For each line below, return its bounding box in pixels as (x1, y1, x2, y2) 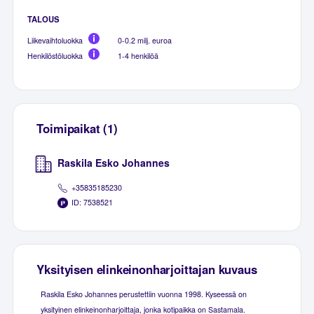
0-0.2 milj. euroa (118, 35, 172, 46)
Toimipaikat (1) (36, 120, 118, 137)
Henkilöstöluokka (27, 50, 83, 62)
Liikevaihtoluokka (27, 35, 83, 46)
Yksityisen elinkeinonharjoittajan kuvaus (36, 260, 257, 278)
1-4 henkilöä (118, 50, 159, 62)
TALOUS (27, 13, 60, 25)
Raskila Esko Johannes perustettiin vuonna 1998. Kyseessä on (40, 288, 247, 299)
